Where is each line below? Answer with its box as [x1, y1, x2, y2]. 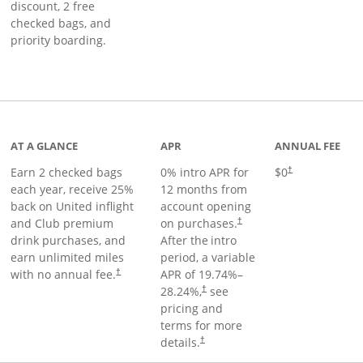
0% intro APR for [160, 164, 249, 180]
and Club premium [11, 216, 114, 231]
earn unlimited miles [11, 250, 125, 265]
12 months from [160, 181, 247, 197]
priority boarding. [11, 32, 107, 48]
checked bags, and [11, 15, 112, 31]
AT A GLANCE [11, 139, 79, 153]
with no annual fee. [11, 267, 117, 282]
